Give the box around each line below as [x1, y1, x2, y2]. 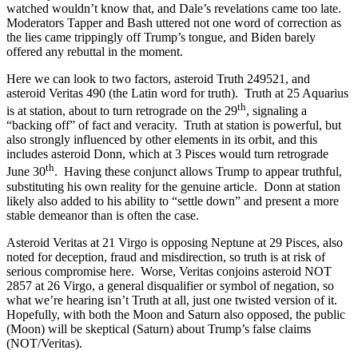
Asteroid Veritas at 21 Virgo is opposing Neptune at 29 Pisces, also [6, 235, 343, 249]
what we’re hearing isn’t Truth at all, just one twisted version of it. [6, 292, 340, 307]
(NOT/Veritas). [6, 336, 86, 350]
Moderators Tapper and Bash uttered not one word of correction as [6, 16, 341, 30]
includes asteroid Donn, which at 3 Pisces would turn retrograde [6, 147, 328, 161]
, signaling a [246, 104, 307, 118]
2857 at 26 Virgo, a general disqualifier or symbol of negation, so [6, 278, 334, 292]
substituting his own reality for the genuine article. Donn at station [6, 179, 340, 193]
